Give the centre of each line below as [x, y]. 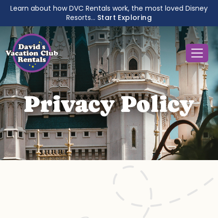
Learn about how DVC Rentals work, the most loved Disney [109, 8]
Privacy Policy [109, 104]
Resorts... [82, 18]
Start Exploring [125, 18]
